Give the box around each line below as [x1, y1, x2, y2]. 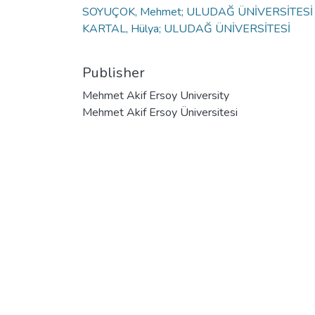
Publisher [82, 63, 145, 82]
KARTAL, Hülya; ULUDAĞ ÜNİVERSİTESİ [82, 20, 290, 37]
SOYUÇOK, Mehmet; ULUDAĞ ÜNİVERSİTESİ [82, 4, 313, 20]
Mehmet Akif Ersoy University [82, 87, 229, 103]
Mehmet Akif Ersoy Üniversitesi [82, 104, 238, 120]
